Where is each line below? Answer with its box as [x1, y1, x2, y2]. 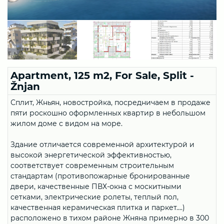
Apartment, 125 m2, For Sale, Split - [10, 69, 194, 81]
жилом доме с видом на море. [10, 118, 122, 128]
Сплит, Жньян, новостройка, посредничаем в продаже [10, 97, 210, 107]
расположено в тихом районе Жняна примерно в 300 [10, 213, 209, 222]
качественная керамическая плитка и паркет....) [10, 202, 185, 212]
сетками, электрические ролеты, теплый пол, [10, 192, 178, 201]
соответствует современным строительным [10, 160, 174, 170]
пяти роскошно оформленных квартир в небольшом [10, 108, 205, 117]
